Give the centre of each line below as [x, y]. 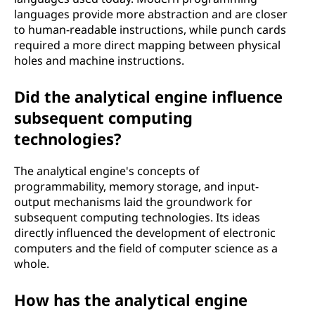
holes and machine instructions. [99, 60]
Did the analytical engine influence [148, 96]
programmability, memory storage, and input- [136, 186]
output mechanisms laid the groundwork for [133, 202]
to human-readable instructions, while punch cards [150, 30]
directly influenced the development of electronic [145, 233]
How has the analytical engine [131, 300]
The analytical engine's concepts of [107, 171]
